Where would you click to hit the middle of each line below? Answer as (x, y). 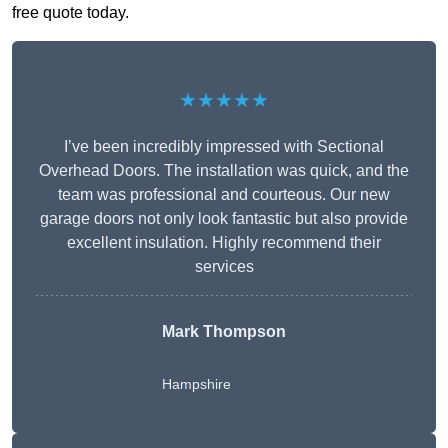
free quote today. (70, 13)
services (224, 267)
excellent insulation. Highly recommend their (224, 243)
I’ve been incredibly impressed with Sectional (224, 147)
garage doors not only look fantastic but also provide (224, 219)
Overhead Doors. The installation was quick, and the (224, 171)
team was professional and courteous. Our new (224, 195)
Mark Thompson (224, 332)
